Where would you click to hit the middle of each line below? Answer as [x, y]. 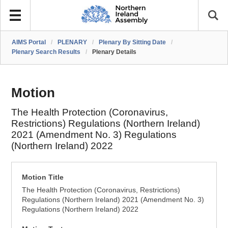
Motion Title [43, 177]
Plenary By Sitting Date [133, 42]
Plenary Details [115, 52]
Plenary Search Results [46, 52]
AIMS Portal [29, 42]
